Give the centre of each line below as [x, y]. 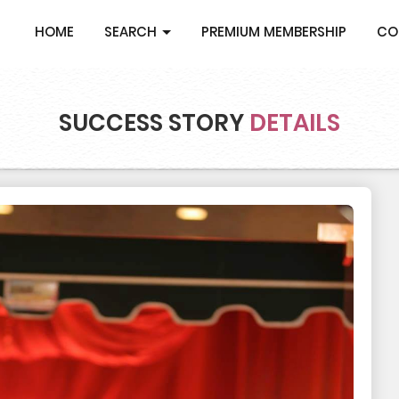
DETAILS [292, 123]
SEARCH [132, 32]
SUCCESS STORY [151, 123]
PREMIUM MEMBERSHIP [274, 32]
